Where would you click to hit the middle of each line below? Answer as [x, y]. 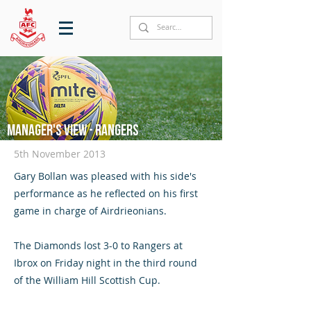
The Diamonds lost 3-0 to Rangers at [98, 245]
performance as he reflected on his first [106, 193]
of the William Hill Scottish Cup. [87, 280]
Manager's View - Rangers [73, 131]
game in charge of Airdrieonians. [90, 211]
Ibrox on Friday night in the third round [106, 263]
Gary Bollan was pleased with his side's [105, 176]
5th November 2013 [60, 154]
